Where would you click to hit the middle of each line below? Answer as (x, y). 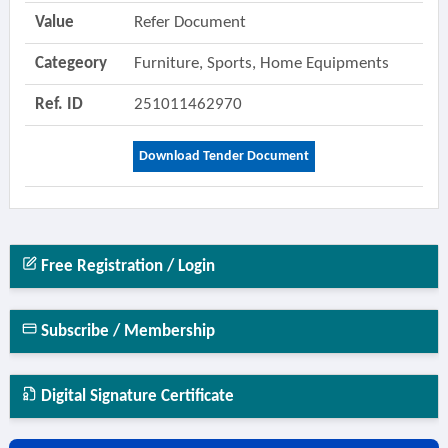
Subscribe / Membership (125, 331)
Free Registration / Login (125, 266)
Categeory (70, 63)
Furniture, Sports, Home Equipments (263, 63)
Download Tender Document (223, 156)
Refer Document (189, 22)
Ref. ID (58, 104)
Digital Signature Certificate (135, 396)
